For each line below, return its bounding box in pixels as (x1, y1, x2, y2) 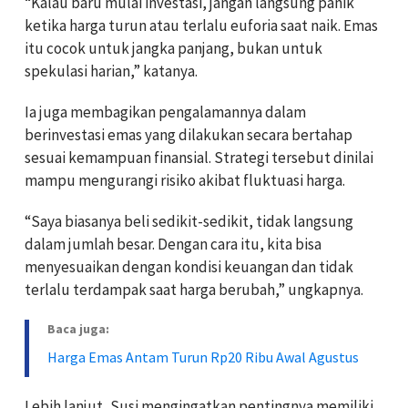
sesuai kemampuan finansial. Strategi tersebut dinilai (25, 148, 373, 168)
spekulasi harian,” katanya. (25, 61, 198, 82)
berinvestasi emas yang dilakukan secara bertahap (25, 125, 352, 146)
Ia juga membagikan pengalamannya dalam (25, 102, 306, 123)
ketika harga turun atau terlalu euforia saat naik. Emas (25, 15, 378, 36)
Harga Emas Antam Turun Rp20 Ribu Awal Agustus (47, 348, 359, 367)
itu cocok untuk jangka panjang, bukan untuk (25, 38, 322, 59)
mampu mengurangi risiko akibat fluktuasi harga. (25, 170, 345, 191)
